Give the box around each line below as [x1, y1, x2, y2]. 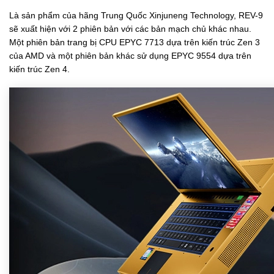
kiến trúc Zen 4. [9, 64, 70, 75]
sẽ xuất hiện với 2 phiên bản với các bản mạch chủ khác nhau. [9, 24, 251, 34]
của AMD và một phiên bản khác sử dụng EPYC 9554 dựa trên [9, 51, 251, 61]
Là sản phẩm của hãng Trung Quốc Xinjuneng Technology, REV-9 [9, 10, 263, 21]
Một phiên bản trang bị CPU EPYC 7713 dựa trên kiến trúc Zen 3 [9, 37, 260, 48]
